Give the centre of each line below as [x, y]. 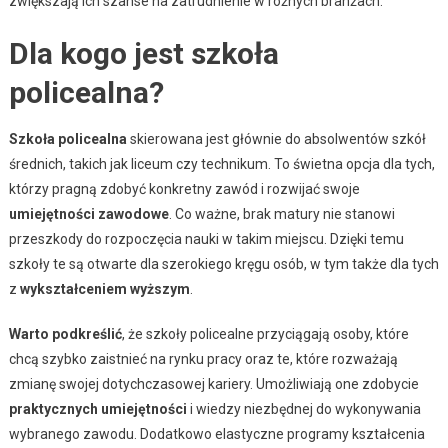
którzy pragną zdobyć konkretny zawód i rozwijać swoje [184, 189]
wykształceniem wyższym [104, 289]
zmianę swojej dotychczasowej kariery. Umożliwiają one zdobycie [213, 384]
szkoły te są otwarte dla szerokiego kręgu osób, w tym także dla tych [223, 264]
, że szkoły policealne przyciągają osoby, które [265, 334]
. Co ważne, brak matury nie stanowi [281, 214]
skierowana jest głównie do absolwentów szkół [276, 139]
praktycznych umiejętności [97, 409]
